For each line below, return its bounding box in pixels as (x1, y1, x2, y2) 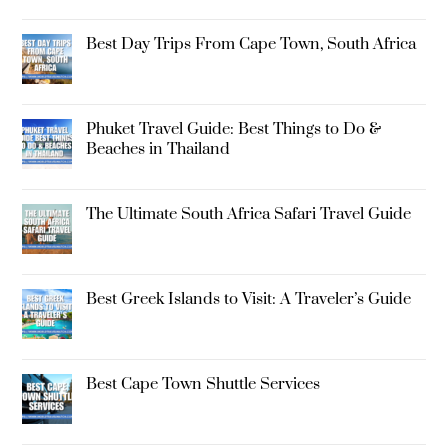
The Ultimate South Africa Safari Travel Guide (86, 203, 411, 224)
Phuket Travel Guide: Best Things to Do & (86, 118, 381, 139)
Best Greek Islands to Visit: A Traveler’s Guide (86, 288, 411, 309)
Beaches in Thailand (86, 138, 230, 159)
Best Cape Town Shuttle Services (86, 373, 320, 394)
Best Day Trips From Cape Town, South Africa (86, 33, 416, 54)
